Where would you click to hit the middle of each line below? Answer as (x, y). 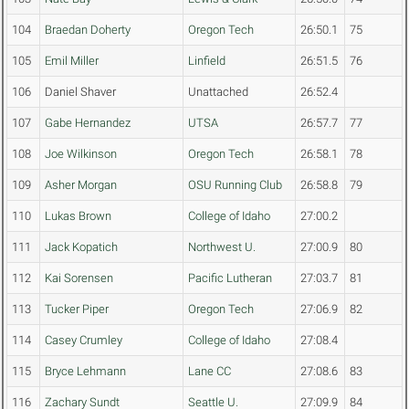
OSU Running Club (235, 185)
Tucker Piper (77, 309)
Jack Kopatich (81, 247)
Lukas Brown (78, 216)
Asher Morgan (81, 185)
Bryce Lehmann (85, 372)
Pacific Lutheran (230, 278)
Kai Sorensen (79, 278)
